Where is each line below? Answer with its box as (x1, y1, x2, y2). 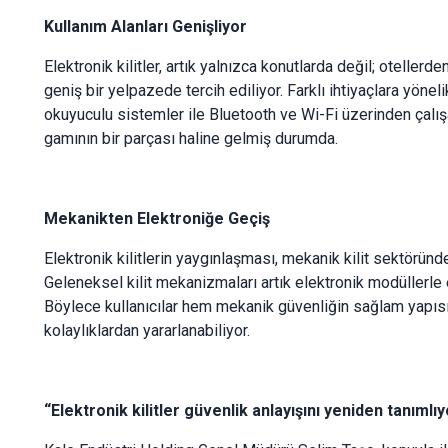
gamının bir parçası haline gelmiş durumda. (44, 128, 338, 148)
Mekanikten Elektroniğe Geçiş (44, 208, 270, 228)
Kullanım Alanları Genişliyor (44, 16, 247, 36)
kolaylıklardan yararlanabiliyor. (44, 320, 250, 340)
